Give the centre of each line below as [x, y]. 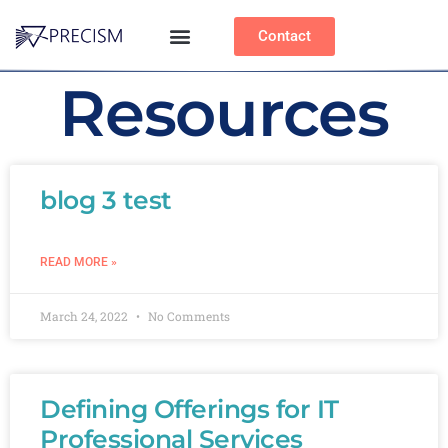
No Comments [187, 316]
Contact [284, 36]
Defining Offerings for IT [189, 409]
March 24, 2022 [85, 316]
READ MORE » [78, 262]
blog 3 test [106, 200]
